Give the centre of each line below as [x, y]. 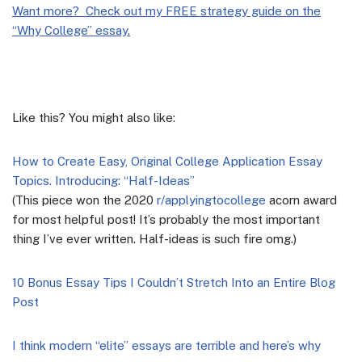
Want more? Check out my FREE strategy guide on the [166, 11]
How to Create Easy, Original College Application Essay [167, 161]
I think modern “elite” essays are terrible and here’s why [166, 345]
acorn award [301, 200]
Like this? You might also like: [94, 117]
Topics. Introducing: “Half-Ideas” [103, 180]
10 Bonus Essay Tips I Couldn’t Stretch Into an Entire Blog [174, 282]
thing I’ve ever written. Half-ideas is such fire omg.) [154, 238]
